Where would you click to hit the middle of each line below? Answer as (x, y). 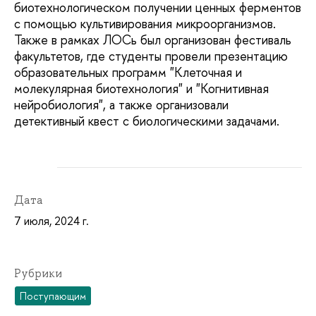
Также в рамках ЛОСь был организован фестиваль (153, 40)
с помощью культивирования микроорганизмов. (147, 24)
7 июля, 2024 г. (51, 221)
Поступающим (53, 296)
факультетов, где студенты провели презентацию (151, 56)
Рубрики (38, 274)
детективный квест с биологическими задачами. (147, 121)
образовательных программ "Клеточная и (128, 73)
